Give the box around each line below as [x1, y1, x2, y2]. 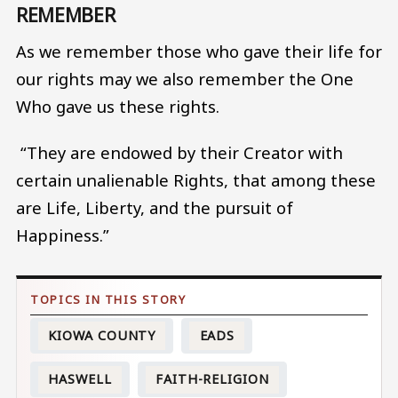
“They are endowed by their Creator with [16, 140, 343, 163]
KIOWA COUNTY [48, 327, 156, 345]
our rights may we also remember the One [16, 68, 354, 91]
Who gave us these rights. [16, 95, 228, 118]
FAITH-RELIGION [155, 370, 269, 388]
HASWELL [48, 370, 112, 388]
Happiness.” [16, 223, 109, 246]
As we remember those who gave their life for [16, 40, 382, 63]
